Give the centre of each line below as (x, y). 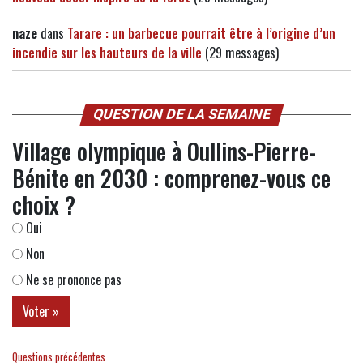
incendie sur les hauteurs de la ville (107, 53)
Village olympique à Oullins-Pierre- (164, 152)
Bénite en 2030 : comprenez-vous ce (171, 178)
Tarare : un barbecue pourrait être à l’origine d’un (201, 34)
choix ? (44, 205)
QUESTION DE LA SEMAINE (181, 115)
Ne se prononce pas (72, 280)
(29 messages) (240, 53)
